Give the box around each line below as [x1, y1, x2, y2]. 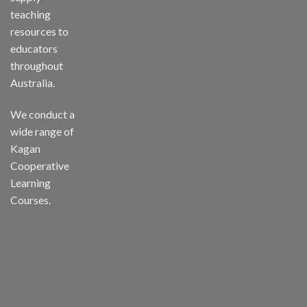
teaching [10, 8, 51, 21]
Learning [10, 176, 51, 190]
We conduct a [10, 108, 75, 121]
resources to [10, 25, 69, 38]
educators [10, 42, 58, 56]
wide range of [10, 125, 74, 138]
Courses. [10, 193, 51, 207]
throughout [10, 59, 63, 73]
